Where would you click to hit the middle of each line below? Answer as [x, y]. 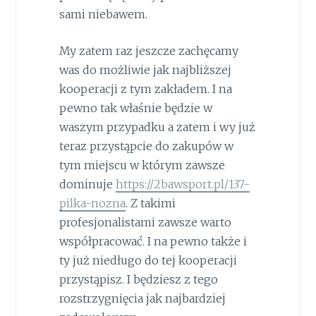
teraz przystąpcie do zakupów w [146, 146]
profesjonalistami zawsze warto [145, 223]
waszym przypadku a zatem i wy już [157, 127]
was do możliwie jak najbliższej [145, 70]
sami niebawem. [103, 14]
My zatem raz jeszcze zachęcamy [148, 51]
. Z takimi [150, 203]
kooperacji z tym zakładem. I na [145, 89]
